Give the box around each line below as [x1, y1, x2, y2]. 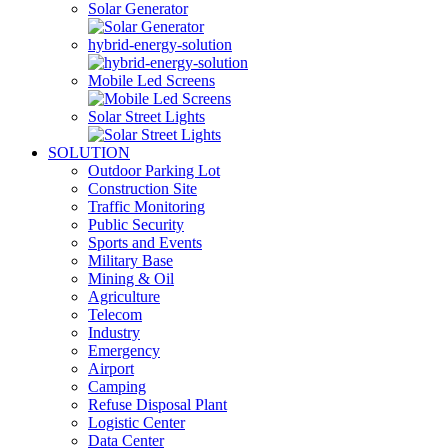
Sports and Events [88, 234, 202, 251]
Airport [88, 360, 134, 377]
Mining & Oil [88, 270, 174, 287]
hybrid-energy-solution [88, 36, 232, 53]
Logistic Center [88, 414, 185, 431]
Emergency [88, 342, 160, 359]
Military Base [88, 252, 173, 269]
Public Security [88, 216, 184, 233]
